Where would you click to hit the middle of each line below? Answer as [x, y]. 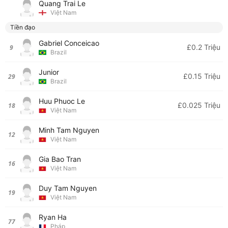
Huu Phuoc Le [62, 101]
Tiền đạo [23, 27]
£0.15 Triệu [202, 76]
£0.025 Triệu [199, 105]
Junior [49, 72]
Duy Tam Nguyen [68, 188]
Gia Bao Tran [60, 159]
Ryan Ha [53, 217]
